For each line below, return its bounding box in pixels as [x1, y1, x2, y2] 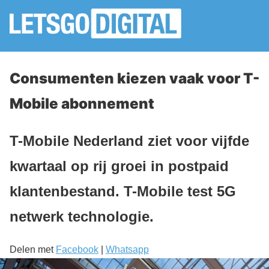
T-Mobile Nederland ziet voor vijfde [10, 132, 249, 149]
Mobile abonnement [10, 95, 154, 112]
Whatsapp [106, 244, 149, 255]
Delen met [10, 244, 56, 255]
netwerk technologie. [10, 208, 154, 225]
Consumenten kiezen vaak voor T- [10, 70, 259, 87]
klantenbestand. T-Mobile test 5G [10, 183, 236, 199]
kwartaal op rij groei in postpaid [10, 157, 229, 174]
